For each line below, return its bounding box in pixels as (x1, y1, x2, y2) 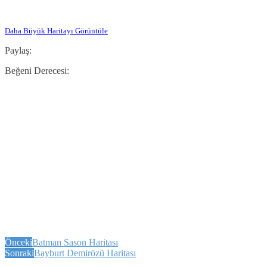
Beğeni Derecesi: (5, 65, 69, 76)
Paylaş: (5, 45, 32, 55)
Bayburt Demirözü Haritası (34, 247, 136, 258)
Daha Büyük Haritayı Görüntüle (5, 26, 108, 35)
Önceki (5, 237, 32, 247)
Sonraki (5, 247, 34, 258)
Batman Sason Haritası (32, 237, 118, 247)
